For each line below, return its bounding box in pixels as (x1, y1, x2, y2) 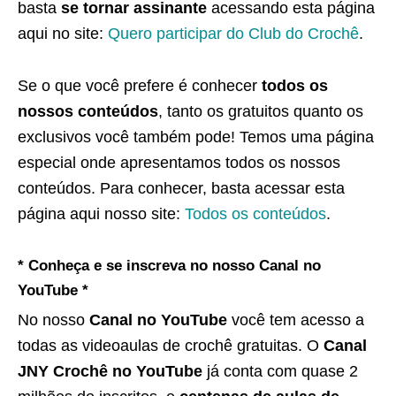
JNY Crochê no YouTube (18, 362, 202, 380)
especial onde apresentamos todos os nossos (18, 154, 340, 171)
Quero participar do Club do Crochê (108, 25, 359, 42)
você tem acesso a (227, 311, 364, 329)
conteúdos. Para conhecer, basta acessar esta (18, 179, 345, 197)
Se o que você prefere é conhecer (18, 77, 262, 95)
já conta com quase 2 (202, 362, 358, 380)
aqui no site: (18, 25, 108, 42)
